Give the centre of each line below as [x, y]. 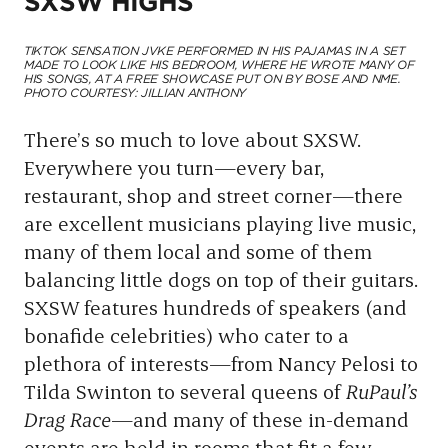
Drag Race [67, 419]
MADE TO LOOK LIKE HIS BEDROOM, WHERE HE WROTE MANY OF [219, 65]
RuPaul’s [382, 391]
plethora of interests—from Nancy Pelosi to [221, 363]
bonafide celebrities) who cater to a [186, 335]
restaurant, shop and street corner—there [213, 195]
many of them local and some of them [198, 251]
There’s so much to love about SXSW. [192, 139]
